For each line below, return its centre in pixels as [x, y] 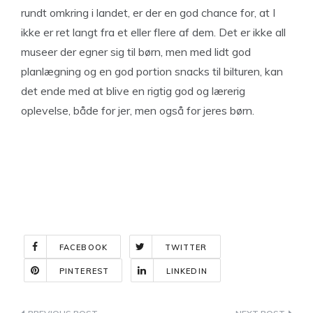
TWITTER [186, 247]
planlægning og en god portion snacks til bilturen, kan [152, 71]
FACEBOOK [83, 247]
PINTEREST [84, 271]
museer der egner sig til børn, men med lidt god [136, 52]
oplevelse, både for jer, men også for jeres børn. [138, 110]
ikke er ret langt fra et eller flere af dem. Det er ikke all [153, 32]
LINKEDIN [187, 271]
